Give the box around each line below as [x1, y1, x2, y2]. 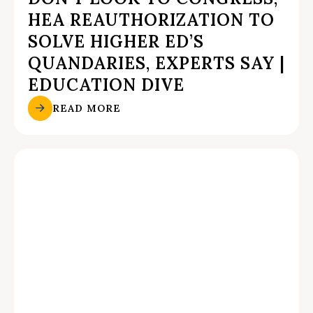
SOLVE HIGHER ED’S [28, 31, 204, 53]
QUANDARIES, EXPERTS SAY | [28, 52, 285, 75]
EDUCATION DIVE [28, 74, 184, 96]
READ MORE [52, 101, 122, 115]
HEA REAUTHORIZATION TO [28, 9, 275, 31]
